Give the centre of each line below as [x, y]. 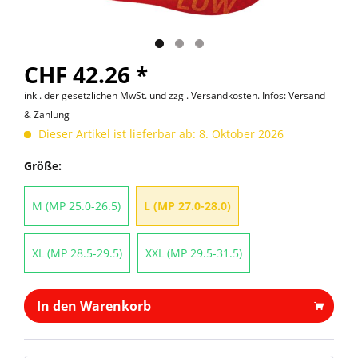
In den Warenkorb [94, 306]
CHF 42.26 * [86, 74]
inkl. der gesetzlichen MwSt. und [96, 95]
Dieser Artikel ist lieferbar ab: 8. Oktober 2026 [159, 134]
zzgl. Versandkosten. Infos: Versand [247, 95]
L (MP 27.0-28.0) [187, 206]
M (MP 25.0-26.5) [76, 206]
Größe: [43, 166]
